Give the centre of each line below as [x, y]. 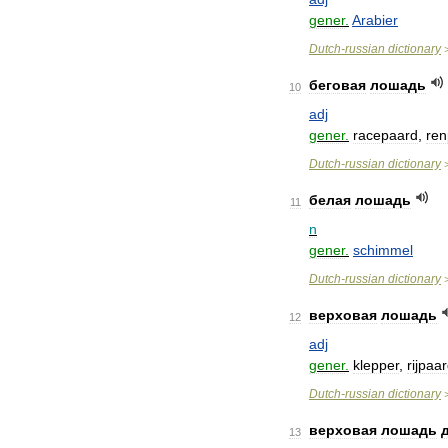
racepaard [385, 135]
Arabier [375, 20]
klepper [376, 365]
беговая [337, 85]
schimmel [383, 250]
